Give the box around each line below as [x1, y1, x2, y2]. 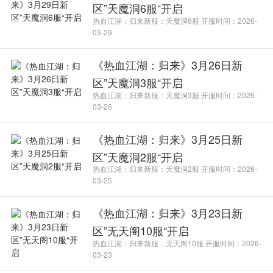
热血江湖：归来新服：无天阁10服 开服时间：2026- [93, 237, 262, 248]
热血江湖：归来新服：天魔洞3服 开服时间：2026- [93, 89, 258, 100]
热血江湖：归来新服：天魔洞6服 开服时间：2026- [93, 15, 258, 26]
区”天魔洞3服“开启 [93, 74, 183, 90]
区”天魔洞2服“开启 [93, 148, 183, 165]
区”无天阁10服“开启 [93, 222, 190, 239]
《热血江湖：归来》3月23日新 [93, 205, 243, 221]
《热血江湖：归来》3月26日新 [93, 56, 243, 73]
